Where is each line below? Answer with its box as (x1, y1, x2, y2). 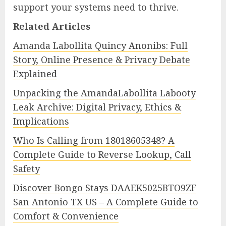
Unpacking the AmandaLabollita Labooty (13, 86, 196, 99)
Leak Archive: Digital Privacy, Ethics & (13, 100, 181, 113)
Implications (13, 115, 69, 127)
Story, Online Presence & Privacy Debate (13, 53, 190, 66)
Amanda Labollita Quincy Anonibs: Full (13, 39, 188, 51)
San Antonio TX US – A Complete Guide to (13, 195, 198, 208)
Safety (13, 162, 40, 175)
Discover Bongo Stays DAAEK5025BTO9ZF (13, 181, 196, 194)
